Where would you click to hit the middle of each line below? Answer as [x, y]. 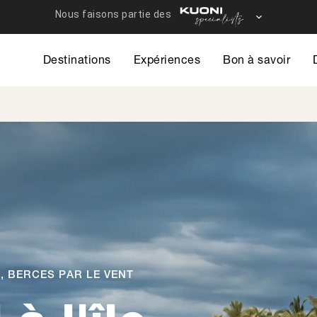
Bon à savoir [257, 59]
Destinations [77, 59]
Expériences [167, 59]
